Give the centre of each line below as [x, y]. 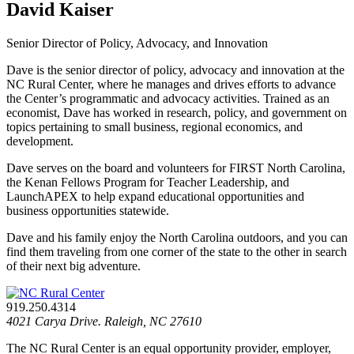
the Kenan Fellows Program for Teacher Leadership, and [148, 182]
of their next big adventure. [73, 265]
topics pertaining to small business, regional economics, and [154, 126]
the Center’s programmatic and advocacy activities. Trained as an [168, 98]
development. [40, 141]
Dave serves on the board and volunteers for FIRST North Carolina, [176, 168]
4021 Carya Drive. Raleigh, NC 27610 [104, 321]
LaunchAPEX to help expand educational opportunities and [155, 196]
